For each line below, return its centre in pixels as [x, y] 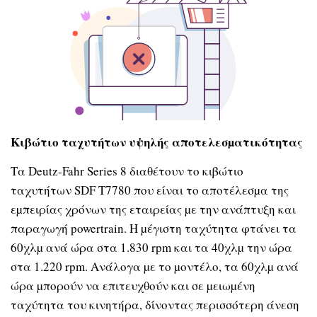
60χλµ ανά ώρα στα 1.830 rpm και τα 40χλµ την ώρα [151, 248]
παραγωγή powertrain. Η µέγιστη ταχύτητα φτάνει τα [154, 229]
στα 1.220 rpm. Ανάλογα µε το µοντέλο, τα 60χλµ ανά [155, 267]
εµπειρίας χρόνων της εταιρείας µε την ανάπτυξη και [153, 209]
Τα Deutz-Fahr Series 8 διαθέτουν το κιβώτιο [127, 171]
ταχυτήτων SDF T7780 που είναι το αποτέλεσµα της [150, 190]
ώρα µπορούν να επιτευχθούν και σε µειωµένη [133, 286]
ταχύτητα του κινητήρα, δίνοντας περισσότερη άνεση [155, 305]
